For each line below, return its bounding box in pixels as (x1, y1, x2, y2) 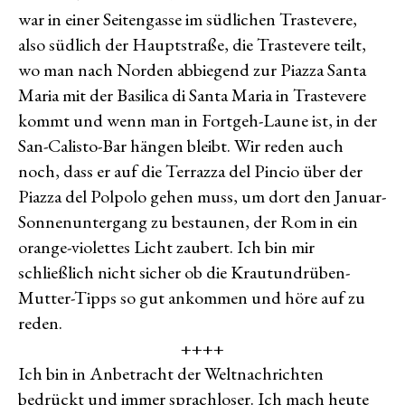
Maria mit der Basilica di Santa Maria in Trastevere (18, 83, 366, 107)
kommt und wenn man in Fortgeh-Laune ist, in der (18, 108, 377, 132)
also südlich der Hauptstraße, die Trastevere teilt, (18, 33, 366, 56)
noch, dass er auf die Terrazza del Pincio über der (18, 159, 363, 183)
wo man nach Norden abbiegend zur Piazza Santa (18, 58, 366, 81)
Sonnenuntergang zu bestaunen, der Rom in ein (18, 210, 358, 233)
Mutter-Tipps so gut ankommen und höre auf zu (18, 286, 365, 309)
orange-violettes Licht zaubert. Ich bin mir (18, 235, 315, 259)
